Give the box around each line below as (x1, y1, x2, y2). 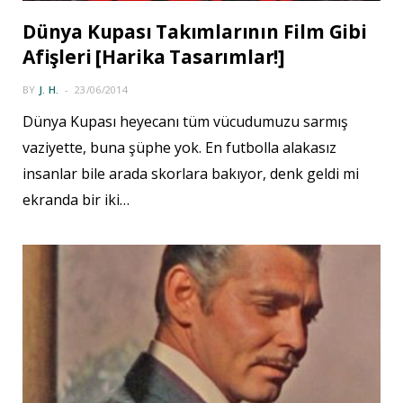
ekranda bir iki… (22, 190, 130, 210)
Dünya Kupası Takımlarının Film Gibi (22, 19, 367, 45)
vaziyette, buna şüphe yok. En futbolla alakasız (22, 138, 336, 158)
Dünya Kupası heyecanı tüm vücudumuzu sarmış (22, 112, 348, 132)
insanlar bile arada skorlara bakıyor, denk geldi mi (22, 164, 359, 184)
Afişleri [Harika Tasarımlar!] (22, 44, 285, 70)
